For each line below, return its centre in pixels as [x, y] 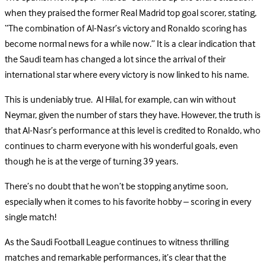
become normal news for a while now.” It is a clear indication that [130, 44]
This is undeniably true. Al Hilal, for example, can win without [120, 100]
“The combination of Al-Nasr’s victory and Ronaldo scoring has [126, 29]
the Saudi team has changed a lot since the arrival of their [115, 60]
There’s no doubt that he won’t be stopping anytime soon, [116, 187]
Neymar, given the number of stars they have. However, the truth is [133, 115]
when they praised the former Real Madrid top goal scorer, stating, [131, 13]
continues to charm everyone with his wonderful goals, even [121, 146]
